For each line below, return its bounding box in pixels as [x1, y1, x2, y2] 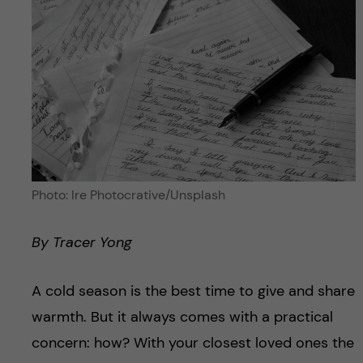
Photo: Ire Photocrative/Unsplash [31, 186, 225, 203]
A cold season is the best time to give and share [31, 280, 355, 301]
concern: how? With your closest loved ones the [31, 332, 354, 352]
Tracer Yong [52, 232, 132, 252]
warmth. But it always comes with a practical [31, 306, 333, 327]
